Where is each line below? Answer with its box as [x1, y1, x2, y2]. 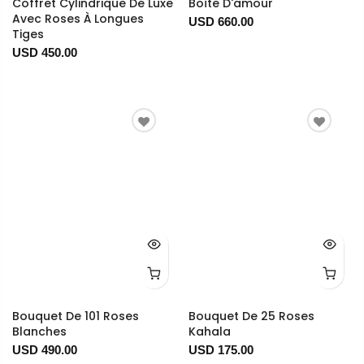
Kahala [188, 323, 231, 340]
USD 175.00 [188, 343, 253, 357]
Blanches [12, 323, 67, 340]
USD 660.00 [188, 15, 253, 29]
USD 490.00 [12, 343, 77, 357]
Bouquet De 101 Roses [12, 308, 139, 325]
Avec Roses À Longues [12, 11, 144, 28]
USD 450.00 [12, 45, 77, 60]
